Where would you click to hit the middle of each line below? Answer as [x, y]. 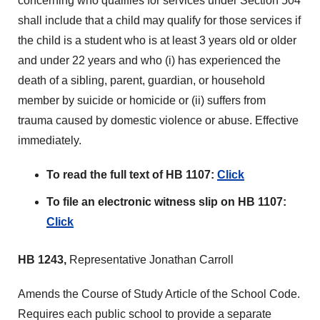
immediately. [50, 140]
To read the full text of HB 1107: [132, 175]
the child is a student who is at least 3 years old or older [157, 40]
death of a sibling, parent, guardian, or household [141, 80]
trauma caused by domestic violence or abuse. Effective [158, 120]
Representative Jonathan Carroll [151, 260]
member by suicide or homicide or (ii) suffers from [142, 100]
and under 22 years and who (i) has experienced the [149, 60]
